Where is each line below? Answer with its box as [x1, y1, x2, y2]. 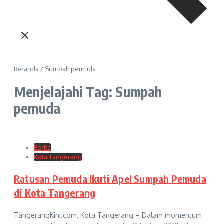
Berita [34, 143, 51, 151]
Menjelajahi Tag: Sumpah [14, 82, 162, 100]
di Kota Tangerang [14, 186, 96, 199]
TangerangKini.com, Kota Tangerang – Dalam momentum [14, 210, 202, 219]
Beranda [14, 65, 39, 73]
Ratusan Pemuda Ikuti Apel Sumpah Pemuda [14, 172, 206, 185]
